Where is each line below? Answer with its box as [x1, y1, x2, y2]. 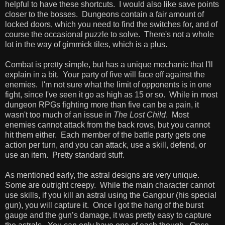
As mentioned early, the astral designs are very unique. [5, 170, 201, 179]
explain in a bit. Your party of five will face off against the [5, 70, 205, 79]
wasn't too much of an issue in [5, 110, 114, 119]
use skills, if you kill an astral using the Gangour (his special [5, 190, 216, 199]
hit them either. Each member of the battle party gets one [5, 130, 206, 139]
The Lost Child [114, 110, 166, 119]
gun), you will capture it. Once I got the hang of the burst [5, 200, 203, 209]
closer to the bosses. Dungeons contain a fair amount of [5, 10, 204, 19]
